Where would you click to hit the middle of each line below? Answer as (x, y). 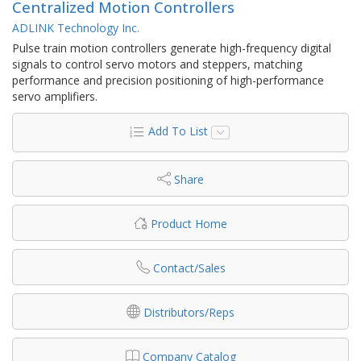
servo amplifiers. (55, 97)
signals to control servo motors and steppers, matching (157, 64)
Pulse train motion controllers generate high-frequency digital (172, 48)
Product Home (189, 224)
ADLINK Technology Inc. (76, 28)
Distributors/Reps (189, 313)
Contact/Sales (189, 268)
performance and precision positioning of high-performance (168, 81)
